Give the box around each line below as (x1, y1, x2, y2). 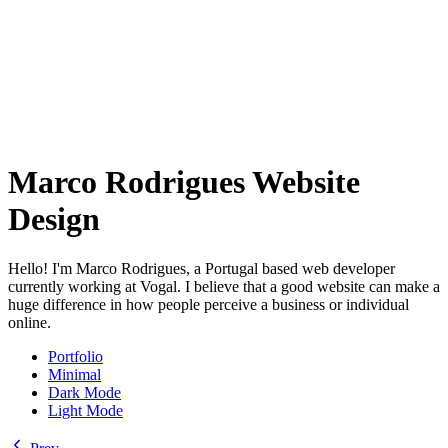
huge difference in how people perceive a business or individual (8, 295, 409, 313)
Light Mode (48, 401, 123, 419)
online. (8, 313, 51, 331)
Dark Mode (48, 383, 121, 401)
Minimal (48, 365, 101, 383)
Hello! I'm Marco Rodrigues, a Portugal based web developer (8, 259, 395, 277)
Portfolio (48, 347, 103, 365)
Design (8, 201, 100, 238)
